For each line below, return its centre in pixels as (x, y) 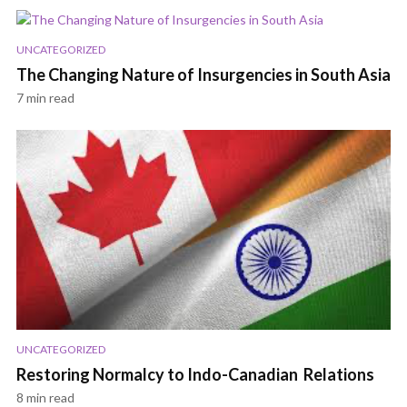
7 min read (45, 98)
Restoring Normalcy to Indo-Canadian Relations (195, 375)
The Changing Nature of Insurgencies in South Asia (203, 75)
